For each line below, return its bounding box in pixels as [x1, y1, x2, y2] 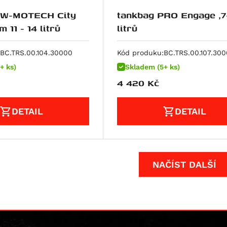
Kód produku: [117, 48, 164, 57]
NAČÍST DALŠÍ [153, 159, 216, 170]
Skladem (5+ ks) [125, 62, 180, 71]
